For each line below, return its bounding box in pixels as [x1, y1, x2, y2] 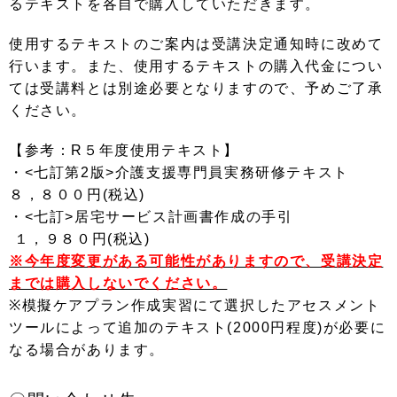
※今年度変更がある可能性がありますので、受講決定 [9, 253, 384, 269]
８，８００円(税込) [9, 187, 145, 202]
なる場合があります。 [9, 342, 165, 357]
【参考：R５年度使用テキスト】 [9, 143, 239, 158]
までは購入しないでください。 [9, 276, 228, 291]
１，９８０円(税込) [9, 231, 151, 246]
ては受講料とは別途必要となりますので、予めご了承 [9, 81, 384, 96]
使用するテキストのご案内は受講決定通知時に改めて [9, 36, 384, 51]
